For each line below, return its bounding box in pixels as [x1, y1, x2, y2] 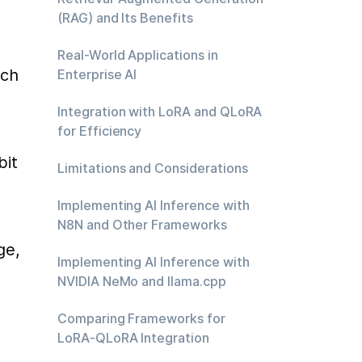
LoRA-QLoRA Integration [57, 330, 209, 346]
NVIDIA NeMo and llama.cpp [57, 273, 226, 289]
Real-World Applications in [57, 47, 218, 63]
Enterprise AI [57, 66, 137, 82]
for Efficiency [57, 123, 142, 139]
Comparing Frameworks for [57, 310, 225, 326]
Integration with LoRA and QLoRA [57, 103, 263, 120]
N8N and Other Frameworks [57, 217, 227, 233]
